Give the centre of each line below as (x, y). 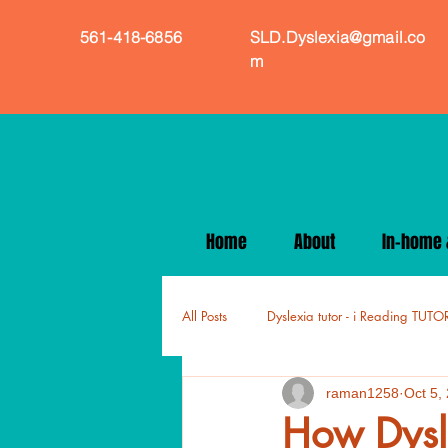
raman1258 (362, 392)
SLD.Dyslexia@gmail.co (338, 37)
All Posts (204, 316)
